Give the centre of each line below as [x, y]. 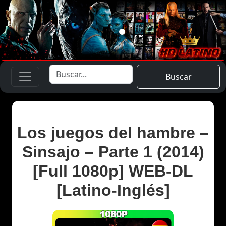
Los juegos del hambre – [113, 132]
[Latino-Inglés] [113, 190]
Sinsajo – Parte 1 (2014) [113, 152]
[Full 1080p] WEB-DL [113, 171]
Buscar [178, 76]
